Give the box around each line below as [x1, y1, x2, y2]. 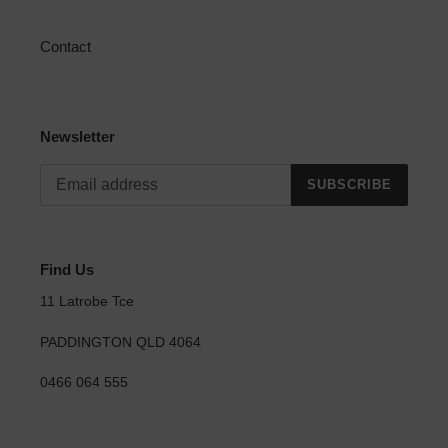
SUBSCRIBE [306, 177, 392, 193]
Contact [40, 38, 91, 56]
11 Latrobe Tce [40, 293, 134, 310]
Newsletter [40, 128, 115, 146]
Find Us [40, 260, 94, 278]
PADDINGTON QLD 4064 [40, 333, 201, 350]
